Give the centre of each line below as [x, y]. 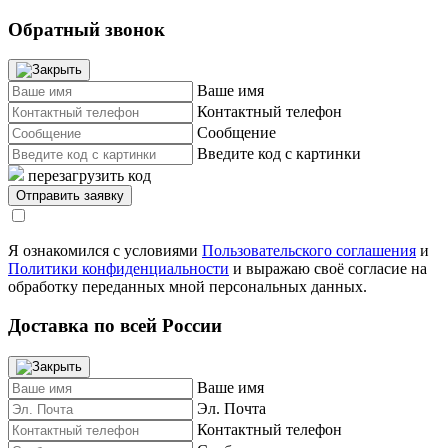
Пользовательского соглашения [309, 251]
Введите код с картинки [279, 154]
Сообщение [236, 133]
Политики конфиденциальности [118, 269]
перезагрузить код [89, 176]
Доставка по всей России [115, 326]
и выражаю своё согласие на [328, 269]
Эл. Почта [231, 408]
